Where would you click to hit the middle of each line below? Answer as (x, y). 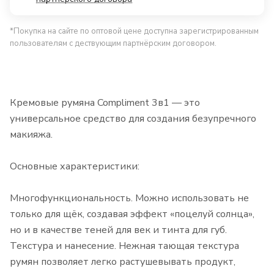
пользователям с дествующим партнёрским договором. (113, 44)
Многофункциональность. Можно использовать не (129, 198)
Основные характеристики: (75, 167)
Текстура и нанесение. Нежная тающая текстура (124, 246)
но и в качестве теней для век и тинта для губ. (118, 230)
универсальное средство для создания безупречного (133, 119)
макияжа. (31, 135)
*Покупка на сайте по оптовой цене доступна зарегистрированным (134, 31)
